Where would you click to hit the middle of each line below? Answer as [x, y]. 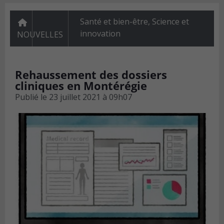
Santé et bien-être [114, 22]
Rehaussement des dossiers [91, 75]
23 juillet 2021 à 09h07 [90, 97]
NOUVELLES [40, 35]
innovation [100, 34]
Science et [170, 22]
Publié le [31, 97]
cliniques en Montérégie [81, 86]
